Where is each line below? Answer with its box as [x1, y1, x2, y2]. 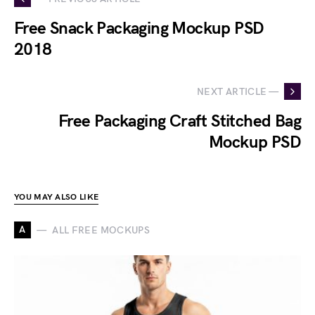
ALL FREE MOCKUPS [52, 224, 150, 236]
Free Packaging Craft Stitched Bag [58, 111, 301, 131]
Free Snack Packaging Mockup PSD [14, 18, 264, 39]
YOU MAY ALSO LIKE [14, 192, 99, 202]
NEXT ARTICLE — [197, 85, 278, 98]
